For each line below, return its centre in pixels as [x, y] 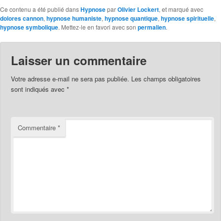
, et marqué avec [181, 9]
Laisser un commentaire [79, 60]
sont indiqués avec [39, 89]
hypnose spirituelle [187, 18]
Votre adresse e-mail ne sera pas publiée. [70, 78]
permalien [152, 27]
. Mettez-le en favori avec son [98, 27]
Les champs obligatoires [166, 78]
